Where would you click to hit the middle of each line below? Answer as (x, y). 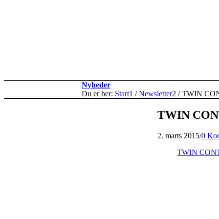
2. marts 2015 (178, 135)
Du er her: (97, 94)
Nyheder (96, 85)
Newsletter (155, 94)
